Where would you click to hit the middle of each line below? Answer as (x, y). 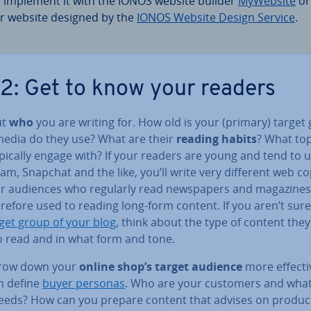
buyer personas (84, 283)
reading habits (217, 138)
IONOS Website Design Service (216, 17)
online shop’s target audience (161, 266)
